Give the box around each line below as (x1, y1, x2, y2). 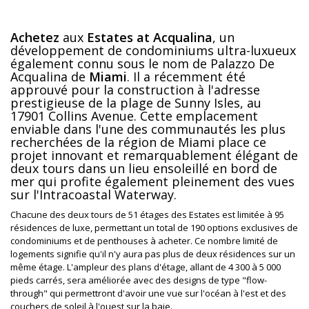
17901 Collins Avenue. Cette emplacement (10, 107, 258, 124)
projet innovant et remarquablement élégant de (10, 146, 298, 163)
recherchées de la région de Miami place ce (10, 133, 266, 150)
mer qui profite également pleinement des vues (10, 172, 295, 190)
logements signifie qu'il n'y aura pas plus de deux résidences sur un (10, 247, 295, 260)
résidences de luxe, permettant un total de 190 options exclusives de (10, 221, 298, 234)
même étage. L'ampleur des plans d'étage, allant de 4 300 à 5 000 (10, 260, 281, 273)
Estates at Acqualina (87, 28, 212, 46)
